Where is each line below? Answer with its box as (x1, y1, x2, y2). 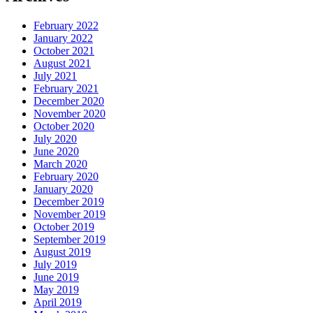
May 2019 (34, 284, 79, 296)
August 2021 (34, 57, 91, 70)
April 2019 (34, 296, 82, 309)
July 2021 (34, 70, 77, 82)
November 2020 (34, 108, 105, 120)
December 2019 (34, 196, 104, 208)
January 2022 (34, 32, 93, 45)
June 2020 (34, 145, 79, 158)
